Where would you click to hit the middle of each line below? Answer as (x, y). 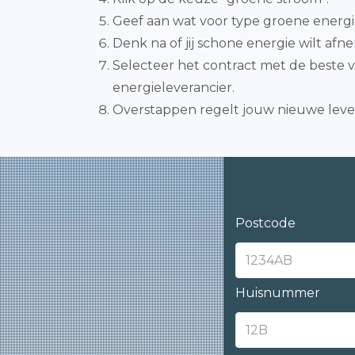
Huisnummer (278, 293)
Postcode (265, 223)
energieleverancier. (174, 88)
